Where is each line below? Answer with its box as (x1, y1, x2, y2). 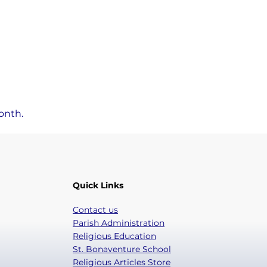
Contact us (72, 204, 118, 216)
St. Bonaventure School (72, 244, 171, 255)
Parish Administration (72, 218, 164, 229)
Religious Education (72, 231, 156, 242)
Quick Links (73, 179, 124, 191)
